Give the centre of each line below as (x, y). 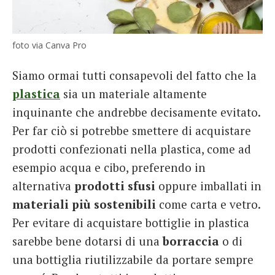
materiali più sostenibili (84, 204)
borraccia (191, 241)
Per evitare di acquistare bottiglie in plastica (131, 223)
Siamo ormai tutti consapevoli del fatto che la (134, 76)
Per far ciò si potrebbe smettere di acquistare (132, 131)
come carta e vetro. (208, 204)
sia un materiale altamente (134, 94)
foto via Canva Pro (49, 45)
